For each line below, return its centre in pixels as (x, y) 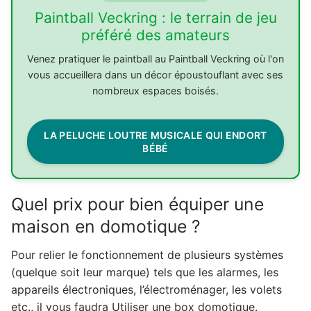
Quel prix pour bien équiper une (137, 204)
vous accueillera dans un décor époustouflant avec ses (155, 75)
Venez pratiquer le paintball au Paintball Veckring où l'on (155, 59)
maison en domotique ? (106, 227)
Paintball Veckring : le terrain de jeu (155, 18)
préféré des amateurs (155, 35)
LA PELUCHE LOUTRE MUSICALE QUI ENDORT (155, 135)
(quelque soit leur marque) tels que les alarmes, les (145, 272)
